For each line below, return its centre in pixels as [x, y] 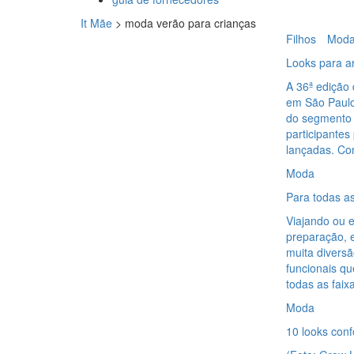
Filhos [301, 39]
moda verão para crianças [190, 23]
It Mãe [96, 23]
